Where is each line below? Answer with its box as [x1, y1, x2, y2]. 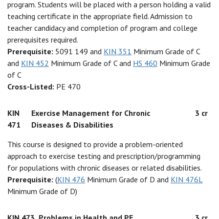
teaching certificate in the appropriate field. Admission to [7, 11, 193, 21]
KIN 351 [104, 46, 131, 56]
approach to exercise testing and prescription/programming [7, 151, 200, 161]
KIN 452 [21, 58, 49, 68]
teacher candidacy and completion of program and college [7, 23, 197, 33]
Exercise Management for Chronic [31, 108, 150, 118]
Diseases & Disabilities [31, 120, 113, 130]
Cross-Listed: [7, 82, 56, 91]
